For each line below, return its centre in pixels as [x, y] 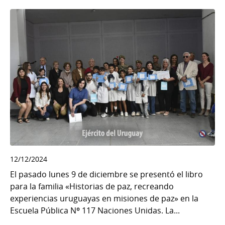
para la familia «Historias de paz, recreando [92, 187]
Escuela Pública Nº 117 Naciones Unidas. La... [95, 211]
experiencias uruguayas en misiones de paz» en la [104, 199]
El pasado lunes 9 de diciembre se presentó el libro [106, 175]
